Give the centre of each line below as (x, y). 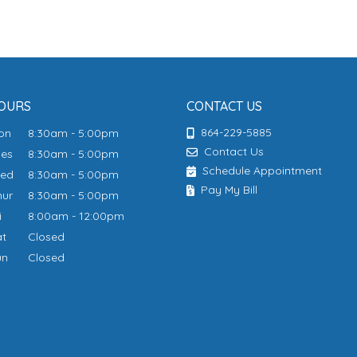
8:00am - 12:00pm (76, 216)
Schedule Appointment (261, 170)
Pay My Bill (228, 189)
